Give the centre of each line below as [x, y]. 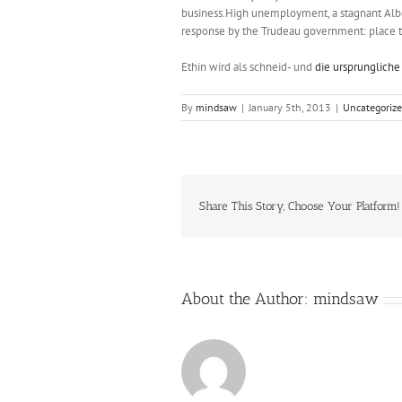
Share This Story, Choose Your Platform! [300, 206]
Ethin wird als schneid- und [248, 67]
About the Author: [247, 299]
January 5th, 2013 [290, 107]
